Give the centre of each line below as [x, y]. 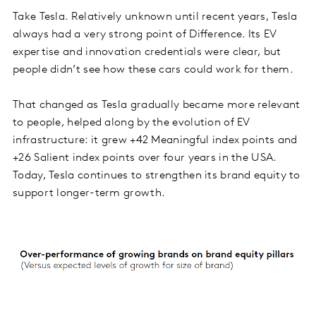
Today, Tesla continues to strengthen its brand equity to [157, 176]
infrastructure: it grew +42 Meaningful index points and [155, 141]
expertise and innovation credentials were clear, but [147, 53]
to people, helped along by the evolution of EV [132, 123]
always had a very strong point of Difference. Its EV [145, 35]
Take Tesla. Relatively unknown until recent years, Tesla [155, 17]
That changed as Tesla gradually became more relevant [157, 105]
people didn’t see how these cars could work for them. [153, 70]
